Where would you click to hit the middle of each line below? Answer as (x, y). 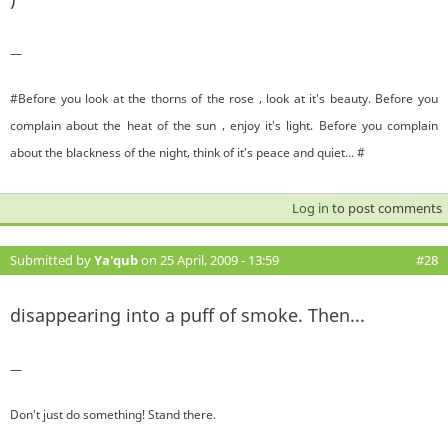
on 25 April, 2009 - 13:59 (208, 259)
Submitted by (52, 259)
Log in (310, 207)
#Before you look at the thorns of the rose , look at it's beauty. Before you (224, 98)
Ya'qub (116, 259)
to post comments (385, 207)
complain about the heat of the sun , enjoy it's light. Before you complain (224, 125)
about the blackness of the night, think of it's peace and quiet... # (187, 152)
